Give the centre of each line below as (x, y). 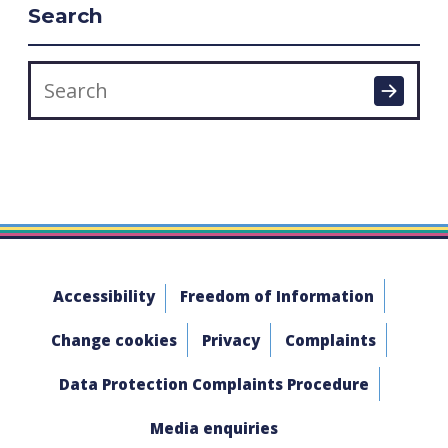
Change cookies (114, 340)
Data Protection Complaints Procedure (213, 384)
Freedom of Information (277, 296)
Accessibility (104, 296)
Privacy (231, 340)
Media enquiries (214, 428)
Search (68, 15)
